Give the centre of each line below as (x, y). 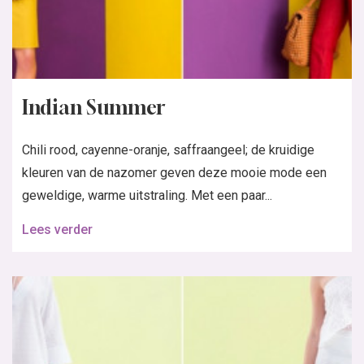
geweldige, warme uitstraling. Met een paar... (147, 196)
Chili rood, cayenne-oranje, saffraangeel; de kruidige (168, 150)
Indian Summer (93, 108)
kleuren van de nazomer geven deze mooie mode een (174, 173)
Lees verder (57, 230)
